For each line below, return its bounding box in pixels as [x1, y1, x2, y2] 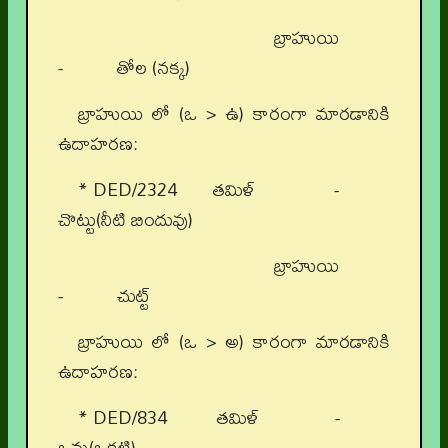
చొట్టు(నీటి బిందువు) [58, 201, 193, 239]
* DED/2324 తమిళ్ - [78, 171, 390, 209]
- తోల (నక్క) [58, 49, 190, 87]
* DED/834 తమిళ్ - [78, 399, 390, 437]
